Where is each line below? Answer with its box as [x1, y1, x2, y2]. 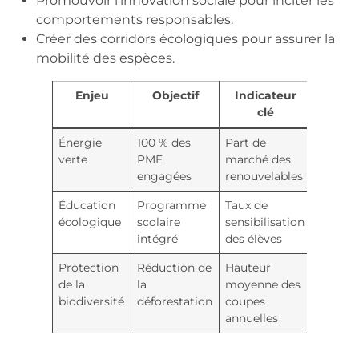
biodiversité [58, 293, 125, 309]
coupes [225, 293, 266, 309]
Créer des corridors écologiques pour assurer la [36, 30, 335, 46]
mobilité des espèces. [36, 50, 175, 66]
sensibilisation [225, 214, 305, 229]
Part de [225, 135, 267, 150]
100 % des [137, 135, 192, 150]
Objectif [151, 87, 199, 103]
